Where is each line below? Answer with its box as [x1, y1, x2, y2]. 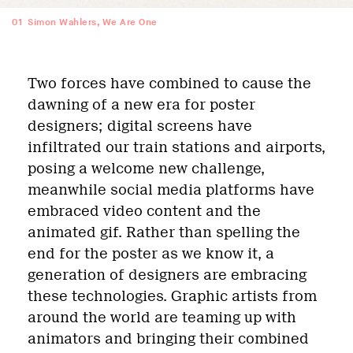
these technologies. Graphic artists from [28, 288, 317, 305]
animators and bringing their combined [28, 330, 309, 347]
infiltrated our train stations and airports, [28, 139, 325, 156]
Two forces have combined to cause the [28, 75, 311, 92]
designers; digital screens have [28, 117, 252, 135]
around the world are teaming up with [28, 309, 296, 326]
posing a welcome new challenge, [28, 160, 265, 177]
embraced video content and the [28, 203, 261, 220]
